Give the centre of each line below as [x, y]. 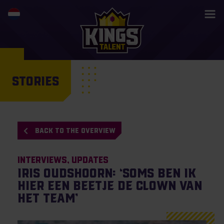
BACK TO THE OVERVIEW [75, 130]
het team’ [47, 198]
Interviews [42, 160]
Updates [90, 160]
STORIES [35, 81]
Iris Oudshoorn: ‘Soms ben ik [106, 173]
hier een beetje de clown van [109, 185]
